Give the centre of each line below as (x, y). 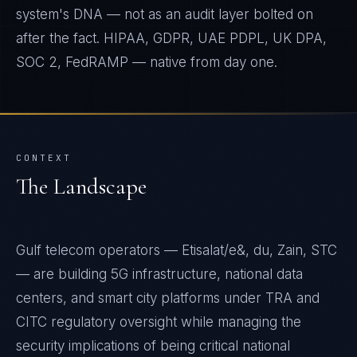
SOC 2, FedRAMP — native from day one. (147, 62)
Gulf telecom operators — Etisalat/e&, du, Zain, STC (177, 250)
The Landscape (81, 186)
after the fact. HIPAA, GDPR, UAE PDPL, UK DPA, (171, 38)
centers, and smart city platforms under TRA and (168, 298)
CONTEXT (44, 158)
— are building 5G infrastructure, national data (159, 274)
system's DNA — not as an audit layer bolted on (165, 14)
